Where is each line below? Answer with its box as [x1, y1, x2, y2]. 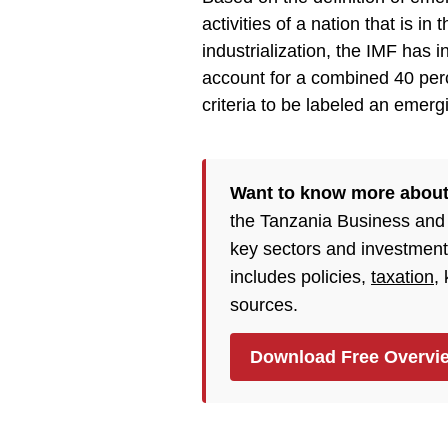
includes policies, [230, 267, 371, 287]
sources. [230, 295, 298, 315]
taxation [371, 267, 434, 287]
